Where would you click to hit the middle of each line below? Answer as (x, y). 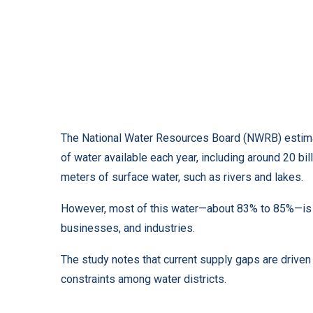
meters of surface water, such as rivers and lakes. (182, 177)
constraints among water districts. (144, 279)
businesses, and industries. (128, 228)
